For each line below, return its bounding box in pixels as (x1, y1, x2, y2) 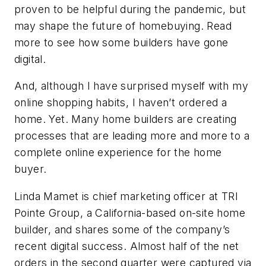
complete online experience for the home (14, 146, 222, 159)
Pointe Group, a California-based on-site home (14, 206, 245, 219)
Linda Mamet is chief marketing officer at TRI (14, 189, 238, 202)
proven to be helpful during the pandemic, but (14, 2, 246, 15)
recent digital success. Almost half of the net (14, 239, 239, 252)
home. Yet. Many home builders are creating (14, 113, 237, 126)
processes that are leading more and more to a (14, 129, 249, 142)
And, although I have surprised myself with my (14, 80, 248, 93)
